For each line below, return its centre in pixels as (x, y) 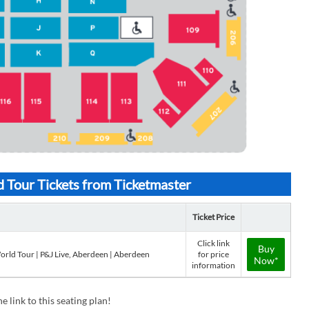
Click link (213, 243)
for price (213, 254)
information (213, 265)
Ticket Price (213, 217)
